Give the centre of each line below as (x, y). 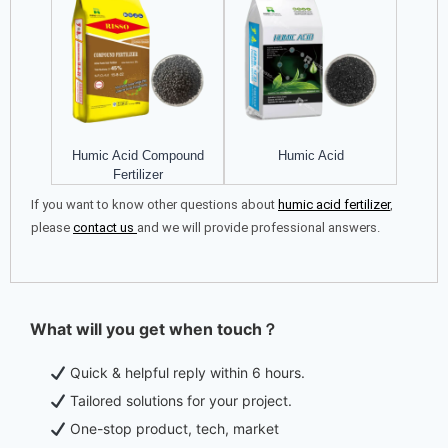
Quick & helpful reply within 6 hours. (185, 373)
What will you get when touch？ (154, 329)
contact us (103, 228)
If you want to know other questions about (154, 205)
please (52, 228)
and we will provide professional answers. (258, 228)
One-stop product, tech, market (172, 429)
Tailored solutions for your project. (178, 401)
